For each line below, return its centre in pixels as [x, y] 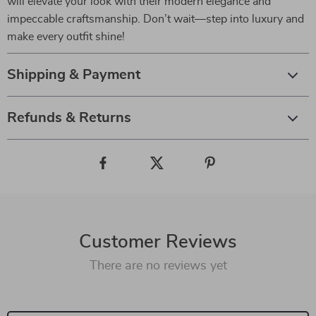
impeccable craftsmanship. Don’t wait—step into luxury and [156, 19]
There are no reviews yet [158, 266]
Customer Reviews [158, 242]
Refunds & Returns [69, 118]
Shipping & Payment [74, 75]
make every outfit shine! [66, 37]
